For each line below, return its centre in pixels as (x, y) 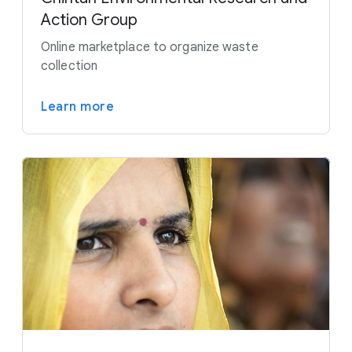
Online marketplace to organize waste (150, 47)
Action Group (89, 20)
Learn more (77, 106)
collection (69, 66)
